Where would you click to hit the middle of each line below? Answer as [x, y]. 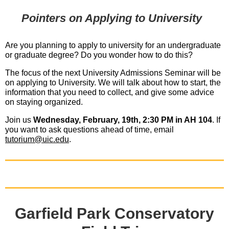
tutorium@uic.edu [37, 139]
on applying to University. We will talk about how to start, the [113, 83]
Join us [19, 120]
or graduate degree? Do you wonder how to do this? [100, 55]
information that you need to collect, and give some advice [110, 92]
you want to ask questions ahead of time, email [89, 130]
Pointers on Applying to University [111, 18]
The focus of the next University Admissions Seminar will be [113, 73]
